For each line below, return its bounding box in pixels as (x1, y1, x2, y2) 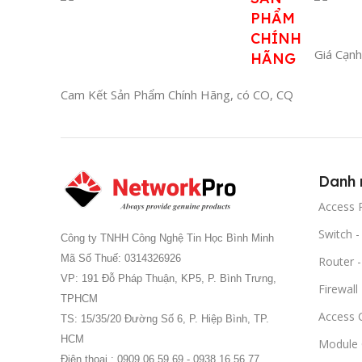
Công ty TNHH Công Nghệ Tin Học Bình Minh (61, 231, 274, 244)
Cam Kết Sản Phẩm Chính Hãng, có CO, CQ (61, 86, 293, 103)
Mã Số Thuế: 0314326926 (61, 251, 181, 264)
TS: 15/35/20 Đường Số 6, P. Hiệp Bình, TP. (61, 312, 269, 325)
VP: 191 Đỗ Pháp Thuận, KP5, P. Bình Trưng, (61, 271, 276, 284)
